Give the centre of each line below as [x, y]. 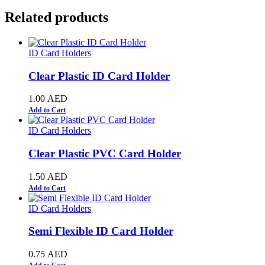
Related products [56, 17]
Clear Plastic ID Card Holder [99, 76]
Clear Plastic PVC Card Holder [105, 153]
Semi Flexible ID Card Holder [101, 231]
